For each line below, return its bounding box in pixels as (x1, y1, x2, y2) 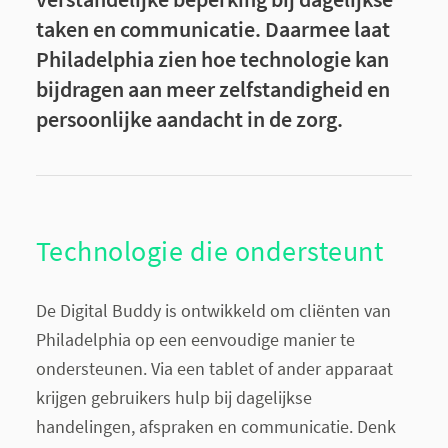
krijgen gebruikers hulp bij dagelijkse (35, 385, 312, 409)
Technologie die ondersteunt (35, 232, 384, 269)
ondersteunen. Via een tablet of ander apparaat (35, 356, 393, 380)
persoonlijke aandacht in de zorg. (35, 105, 343, 133)
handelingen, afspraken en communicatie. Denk (35, 414, 396, 438)
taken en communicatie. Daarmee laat (35, 15, 390, 43)
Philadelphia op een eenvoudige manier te (35, 327, 355, 351)
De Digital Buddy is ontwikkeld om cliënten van (35, 298, 391, 322)
